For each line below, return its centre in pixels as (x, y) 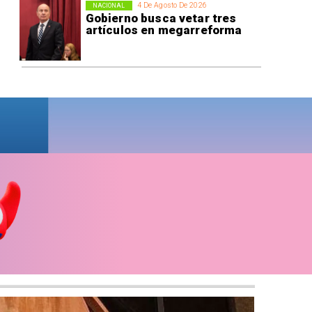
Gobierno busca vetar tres (161, 18)
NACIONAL (109, 5)
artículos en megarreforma (164, 30)
